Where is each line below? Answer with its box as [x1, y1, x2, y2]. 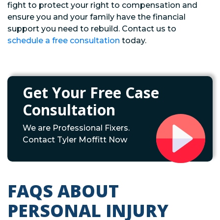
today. [120, 35, 146, 45]
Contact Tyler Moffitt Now [23, 135, 127, 144]
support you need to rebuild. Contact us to [7, 24, 176, 33]
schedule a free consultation [7, 35, 120, 45]
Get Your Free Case [23, 82, 159, 103]
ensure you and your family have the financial [7, 12, 186, 22]
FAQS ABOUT [7, 179, 119, 202]
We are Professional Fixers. [23, 123, 130, 133]
